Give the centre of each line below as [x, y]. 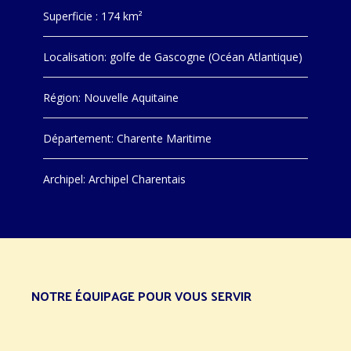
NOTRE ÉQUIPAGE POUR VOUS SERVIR [141, 296]
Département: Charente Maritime [127, 138]
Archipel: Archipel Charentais [114, 179]
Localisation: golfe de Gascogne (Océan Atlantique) [173, 57]
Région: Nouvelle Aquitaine [111, 98]
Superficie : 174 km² [93, 16]
